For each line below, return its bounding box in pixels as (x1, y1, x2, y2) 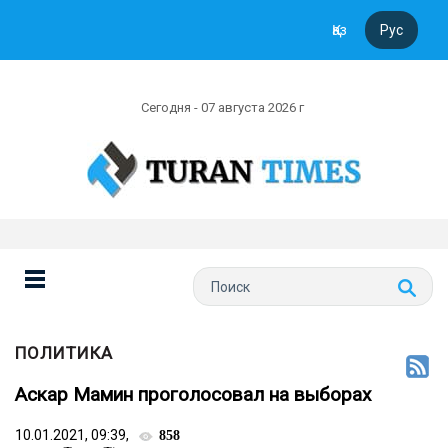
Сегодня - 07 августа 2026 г (141, 100, 307, 115)
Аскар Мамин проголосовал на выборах (15, 383, 371, 406)
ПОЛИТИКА (15, 343, 113, 363)
